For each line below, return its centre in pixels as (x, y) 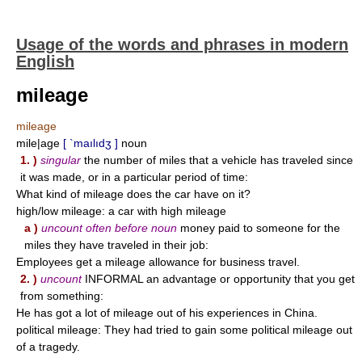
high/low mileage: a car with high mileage (121, 211)
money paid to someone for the (259, 228)
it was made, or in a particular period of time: (134, 177)
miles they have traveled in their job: (116, 245)
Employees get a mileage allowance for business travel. (158, 262)
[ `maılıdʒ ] (92, 143)
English (45, 61)
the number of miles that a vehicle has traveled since (217, 160)
